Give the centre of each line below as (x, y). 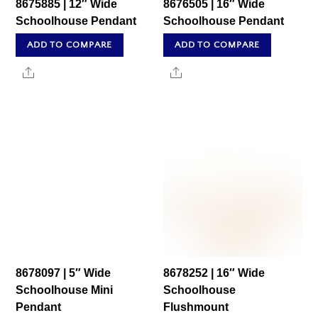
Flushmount (196, 307)
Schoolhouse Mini (65, 290)
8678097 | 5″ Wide (64, 273)
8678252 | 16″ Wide (214, 273)
